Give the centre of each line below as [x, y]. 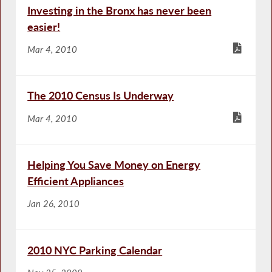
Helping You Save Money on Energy [114, 164]
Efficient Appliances [76, 181]
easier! [44, 26]
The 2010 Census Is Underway [101, 96]
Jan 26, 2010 [54, 204]
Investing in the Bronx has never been [120, 10]
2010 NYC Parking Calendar [95, 250]
